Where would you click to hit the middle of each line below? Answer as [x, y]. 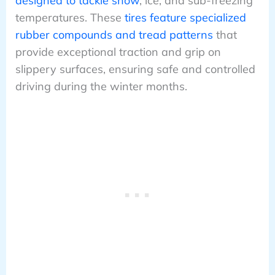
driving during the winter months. [101, 86]
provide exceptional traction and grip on [118, 52]
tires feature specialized [185, 17]
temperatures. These [70, 17]
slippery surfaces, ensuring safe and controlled [135, 69]
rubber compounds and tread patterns [114, 34]
